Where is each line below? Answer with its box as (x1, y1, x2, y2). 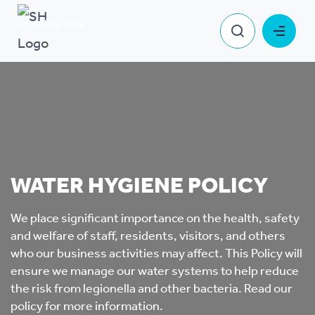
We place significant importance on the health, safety (11, 207, 300, 231)
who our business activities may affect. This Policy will (11, 242, 302, 266)
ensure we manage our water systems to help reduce (11, 259, 299, 283)
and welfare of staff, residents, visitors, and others (11, 224, 285, 248)
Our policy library (11, 13, 94, 35)
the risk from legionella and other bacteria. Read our (11, 277, 292, 301)
